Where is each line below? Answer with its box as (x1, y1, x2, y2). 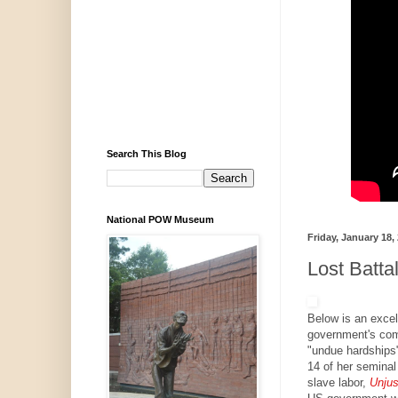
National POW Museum (106, 214, 214, 226)
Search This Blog (106, 148, 187, 160)
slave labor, (306, 376, 370, 390)
